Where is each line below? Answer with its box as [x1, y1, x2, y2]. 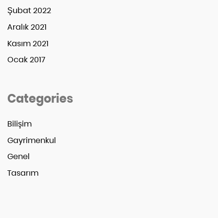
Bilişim [7, 118, 32, 130]
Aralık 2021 [7, 21, 47, 33]
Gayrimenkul [7, 134, 56, 146]
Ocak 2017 [7, 54, 45, 66]
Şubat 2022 [7, 5, 51, 17]
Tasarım [7, 167, 38, 179]
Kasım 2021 [7, 37, 49, 49]
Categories [7, 91, 73, 107]
